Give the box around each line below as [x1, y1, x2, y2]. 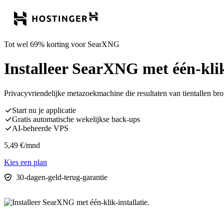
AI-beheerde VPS [12, 123, 68, 132]
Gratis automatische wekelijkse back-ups [12, 114, 140, 123]
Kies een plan [4, 157, 47, 166]
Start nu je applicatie [12, 105, 76, 114]
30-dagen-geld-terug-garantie [16, 172, 107, 181]
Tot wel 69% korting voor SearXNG [4, 40, 119, 48]
